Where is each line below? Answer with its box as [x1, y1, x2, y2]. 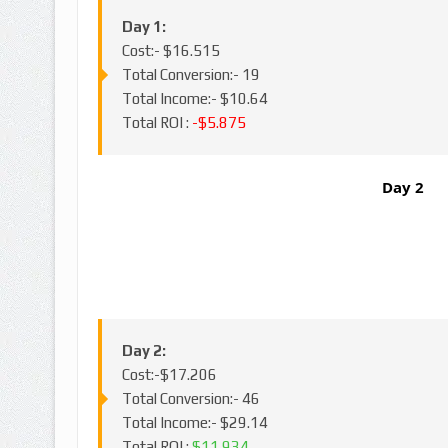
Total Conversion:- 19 [121, 66, 260, 84]
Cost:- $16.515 [121, 42, 220, 60]
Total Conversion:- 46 [121, 390, 260, 408]
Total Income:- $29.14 [121, 414, 268, 432]
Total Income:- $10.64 [121, 90, 268, 108]
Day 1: [121, 18, 166, 36]
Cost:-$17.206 [121, 366, 217, 384]
